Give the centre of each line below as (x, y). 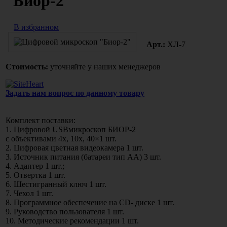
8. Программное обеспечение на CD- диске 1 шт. (90, 202)
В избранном (36, 27)
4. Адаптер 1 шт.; (35, 166)
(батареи (96, 157)
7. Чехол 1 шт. (29, 193)
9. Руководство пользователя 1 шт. (65, 211)
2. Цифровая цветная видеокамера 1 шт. (74, 147)
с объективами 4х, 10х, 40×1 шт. (61, 138)
